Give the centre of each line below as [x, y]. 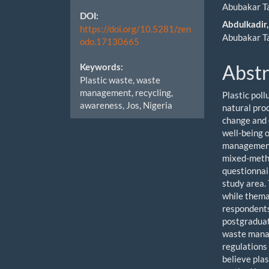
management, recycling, [126, 92]
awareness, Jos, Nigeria [126, 105]
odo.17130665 [110, 41]
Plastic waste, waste [120, 80]
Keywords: [101, 67]
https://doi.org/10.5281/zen [135, 29]
